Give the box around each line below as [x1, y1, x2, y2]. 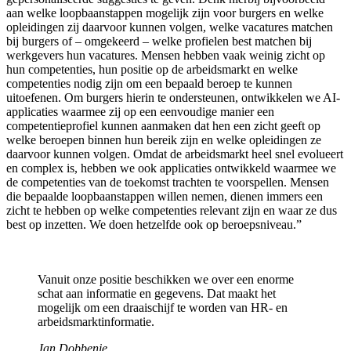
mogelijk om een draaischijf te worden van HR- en [38, 300, 288, 314]
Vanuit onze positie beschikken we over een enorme [38, 272, 294, 286]
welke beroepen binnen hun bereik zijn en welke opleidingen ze [6, 132, 321, 147]
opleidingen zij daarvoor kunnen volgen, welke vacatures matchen [6, 20, 333, 34]
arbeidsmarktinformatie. [38, 314, 154, 328]
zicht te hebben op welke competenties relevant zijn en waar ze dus [6, 203, 337, 217]
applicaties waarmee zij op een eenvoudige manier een [6, 104, 274, 118]
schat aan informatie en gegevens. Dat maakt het [38, 286, 276, 300]
